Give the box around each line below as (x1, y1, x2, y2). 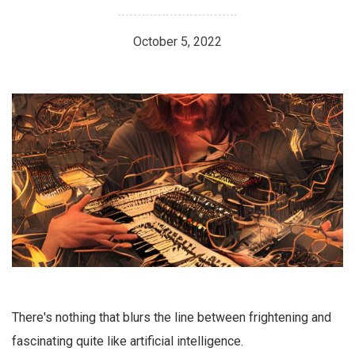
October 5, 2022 (133, 34, 222, 50)
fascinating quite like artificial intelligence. (12, 334, 243, 349)
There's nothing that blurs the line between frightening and (12, 310, 331, 326)
